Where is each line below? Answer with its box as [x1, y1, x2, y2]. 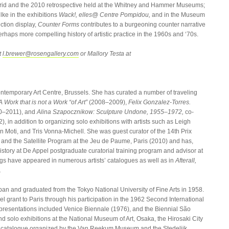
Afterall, [175, 156, 196, 164]
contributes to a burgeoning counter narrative [79, 20, 205, 28]
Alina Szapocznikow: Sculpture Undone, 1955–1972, [37, 108, 184, 116]
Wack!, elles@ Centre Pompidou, [59, 11, 150, 18]
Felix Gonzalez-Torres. [128, 98, 191, 106]
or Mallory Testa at [79, 50, 131, 57]
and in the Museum [150, 11, 205, 18]
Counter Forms [38, 20, 79, 28]
